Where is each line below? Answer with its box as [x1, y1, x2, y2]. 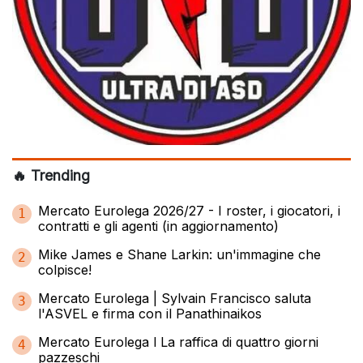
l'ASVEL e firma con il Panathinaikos [38, 305, 262, 322]
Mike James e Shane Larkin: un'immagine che [38, 246, 321, 263]
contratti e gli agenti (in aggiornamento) [38, 217, 279, 234]
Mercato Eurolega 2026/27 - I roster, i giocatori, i [38, 202, 340, 219]
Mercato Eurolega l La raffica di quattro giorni [38, 333, 318, 350]
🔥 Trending [12, 166, 90, 184]
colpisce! [38, 261, 92, 278]
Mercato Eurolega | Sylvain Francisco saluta [38, 289, 311, 306]
